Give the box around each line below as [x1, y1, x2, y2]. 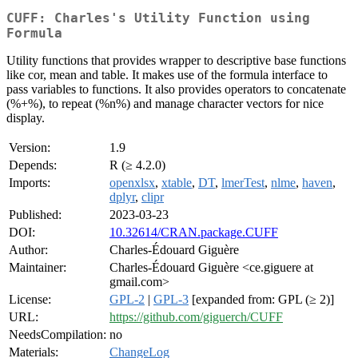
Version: [9, 141, 50, 155]
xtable [161, 176, 192, 190]
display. [6, 111, 45, 125]
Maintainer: [9, 261, 66, 275]
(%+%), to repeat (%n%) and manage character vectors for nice [6, 97, 324, 111]
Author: [9, 243, 48, 257]
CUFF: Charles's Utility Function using [6, 10, 310, 26]
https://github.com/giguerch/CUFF [109, 310, 283, 324]
